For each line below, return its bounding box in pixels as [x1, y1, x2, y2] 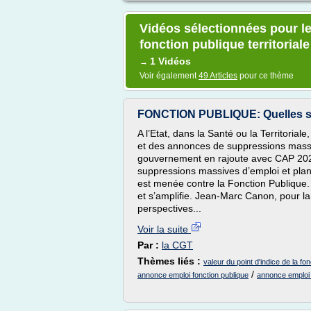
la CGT [162, 239, 193, 251]
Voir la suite [137, 224, 191, 235]
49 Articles [199, 71, 237, 81]
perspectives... [137, 203, 201, 214]
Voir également [140, 71, 199, 81]
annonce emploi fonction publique [137, 271, 249, 279]
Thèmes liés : [137, 255, 203, 267]
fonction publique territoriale [140, 37, 310, 51]
